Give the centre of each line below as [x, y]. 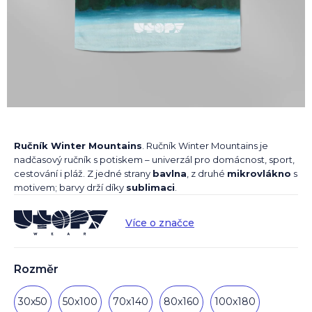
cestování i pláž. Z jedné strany [83, 174]
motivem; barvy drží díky [70, 188]
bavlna [170, 174]
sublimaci [150, 188]
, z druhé [207, 174]
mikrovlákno [259, 174]
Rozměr [36, 269]
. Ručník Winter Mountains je [205, 146]
